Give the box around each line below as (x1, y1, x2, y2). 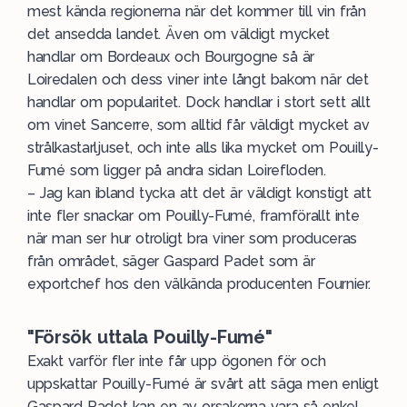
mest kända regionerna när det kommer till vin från (27, 3, 366, 21)
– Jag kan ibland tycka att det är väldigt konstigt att (27, 184, 372, 203)
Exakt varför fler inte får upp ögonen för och (27, 352, 326, 371)
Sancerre (91, 116, 150, 134)
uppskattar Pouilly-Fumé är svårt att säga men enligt (27, 375, 379, 393)
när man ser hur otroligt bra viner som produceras (27, 230, 358, 248)
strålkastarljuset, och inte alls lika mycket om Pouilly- (27, 139, 379, 157)
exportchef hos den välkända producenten (27, 275, 318, 293)
